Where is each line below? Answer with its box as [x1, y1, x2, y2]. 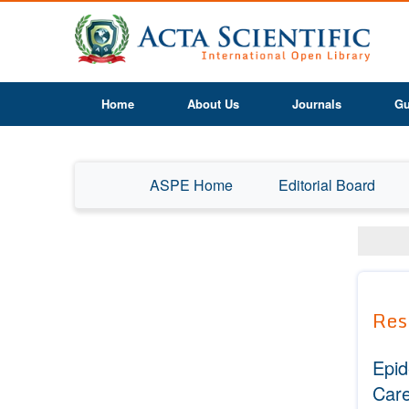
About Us [187, 95, 239, 112]
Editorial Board [278, 174, 375, 195]
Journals [292, 95, 341, 112]
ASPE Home [150, 174, 233, 195]
